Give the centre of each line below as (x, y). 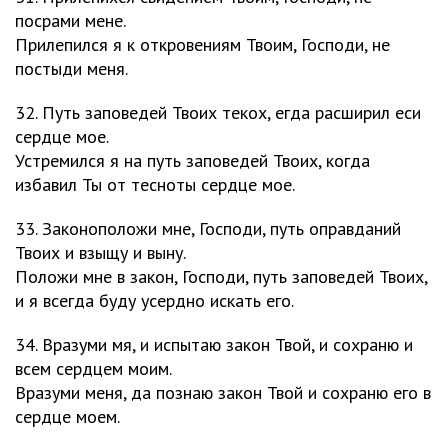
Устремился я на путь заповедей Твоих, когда (192, 160)
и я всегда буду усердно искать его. (154, 300)
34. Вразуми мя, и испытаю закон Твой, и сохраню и (214, 344)
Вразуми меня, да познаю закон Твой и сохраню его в (223, 392)
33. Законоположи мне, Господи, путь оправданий (208, 228)
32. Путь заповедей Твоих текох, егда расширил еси (218, 112)
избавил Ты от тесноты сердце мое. (155, 184)
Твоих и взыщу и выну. (100, 252)
